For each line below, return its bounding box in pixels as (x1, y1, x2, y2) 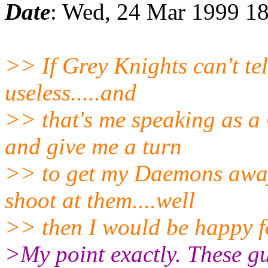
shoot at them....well (5, 187, 195, 213)
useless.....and (5, 79, 136, 105)
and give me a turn (5, 133, 182, 159)
